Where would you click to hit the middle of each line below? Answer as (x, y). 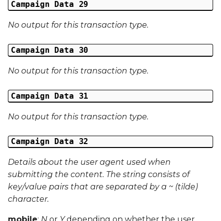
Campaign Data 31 (50, 96)
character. (28, 199)
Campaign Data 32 (50, 142)
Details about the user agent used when (89, 162)
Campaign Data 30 (50, 50)
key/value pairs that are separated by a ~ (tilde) (103, 187)
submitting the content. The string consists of (99, 175)
